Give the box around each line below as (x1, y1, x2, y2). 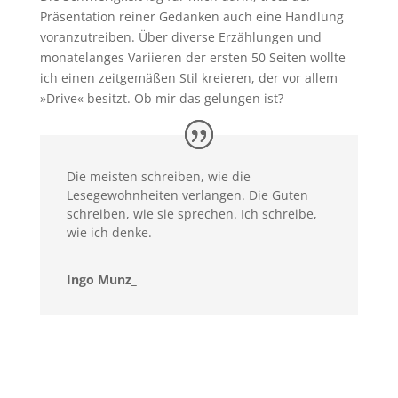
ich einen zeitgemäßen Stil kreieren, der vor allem (39, 68, 338, 86)
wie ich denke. (66, 223, 152, 241)
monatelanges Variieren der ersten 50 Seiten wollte (39, 48, 346, 66)
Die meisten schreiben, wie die (66, 167, 251, 185)
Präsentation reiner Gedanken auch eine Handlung (39, 7, 344, 25)
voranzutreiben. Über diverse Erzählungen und (39, 28, 322, 45)
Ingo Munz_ (66, 270, 137, 288)
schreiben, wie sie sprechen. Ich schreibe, (66, 204, 317, 222)
